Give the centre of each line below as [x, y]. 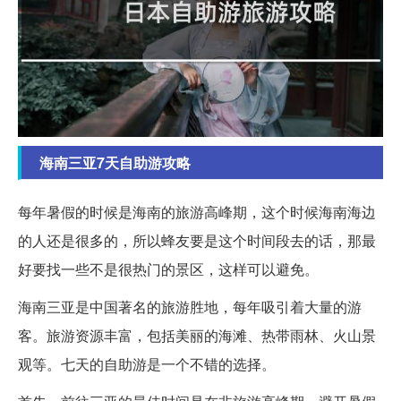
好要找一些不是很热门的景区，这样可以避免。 [168, 269]
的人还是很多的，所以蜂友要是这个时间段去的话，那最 [197, 241]
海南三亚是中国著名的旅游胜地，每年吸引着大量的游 [190, 307]
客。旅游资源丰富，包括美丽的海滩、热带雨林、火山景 [197, 336]
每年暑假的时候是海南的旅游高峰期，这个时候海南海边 [197, 212]
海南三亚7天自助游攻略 [115, 163]
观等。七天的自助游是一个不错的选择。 [147, 364]
